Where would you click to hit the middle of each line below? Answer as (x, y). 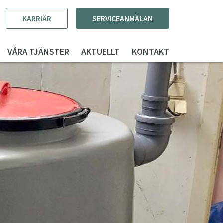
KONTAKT (151, 52)
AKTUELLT (101, 52)
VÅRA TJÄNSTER (39, 52)
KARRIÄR (37, 18)
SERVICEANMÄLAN (123, 18)
